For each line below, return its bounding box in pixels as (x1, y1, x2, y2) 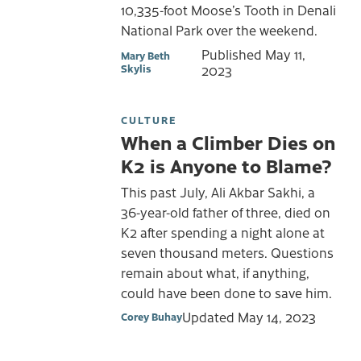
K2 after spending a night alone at (121, 223, 325, 242)
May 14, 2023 (238, 307, 316, 326)
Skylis (121, 60, 151, 75)
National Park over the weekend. (121, 21, 317, 39)
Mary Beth (121, 48, 170, 62)
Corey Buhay (121, 309, 182, 323)
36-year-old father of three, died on (121, 203, 330, 222)
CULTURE (121, 112, 176, 127)
